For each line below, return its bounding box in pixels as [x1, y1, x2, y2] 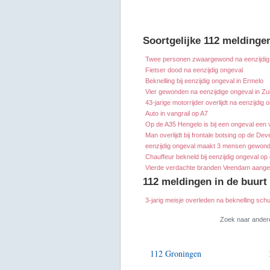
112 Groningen [150, 248, 201, 259]
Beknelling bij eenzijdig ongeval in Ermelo [145, 77, 263, 85]
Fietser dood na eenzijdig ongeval [145, 66, 243, 74]
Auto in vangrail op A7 [145, 110, 208, 118]
